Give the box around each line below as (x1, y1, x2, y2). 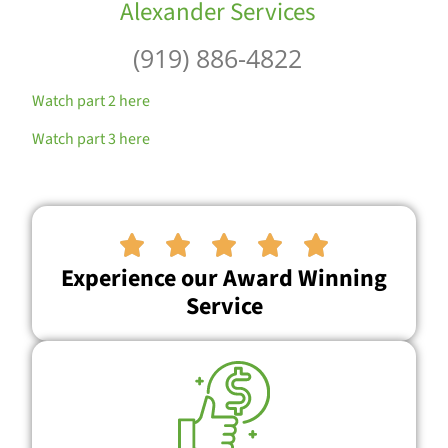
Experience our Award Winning (61, 260, 387, 296)
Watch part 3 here (32, 128, 151, 151)
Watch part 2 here (32, 89, 151, 112)
